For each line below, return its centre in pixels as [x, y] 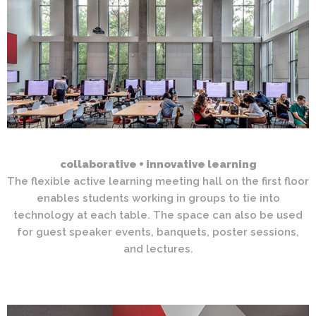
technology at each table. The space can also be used [158, 215]
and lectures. [158, 249]
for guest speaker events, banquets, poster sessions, [158, 232]
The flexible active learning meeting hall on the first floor [158, 181]
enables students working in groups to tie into [158, 198]
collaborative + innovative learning [158, 164]
